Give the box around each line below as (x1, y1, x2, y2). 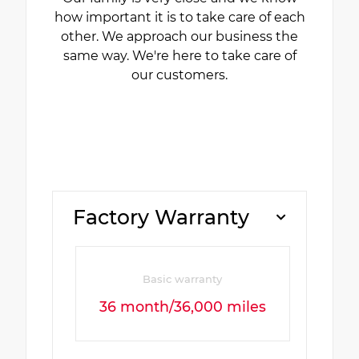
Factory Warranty (73, 204, 249, 229)
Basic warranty (143, 272, 223, 285)
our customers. (131, 67, 228, 83)
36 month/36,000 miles (99, 297, 266, 315)
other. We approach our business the (61, 28, 298, 44)
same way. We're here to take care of (63, 47, 296, 63)
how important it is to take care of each (54, 9, 305, 25)
